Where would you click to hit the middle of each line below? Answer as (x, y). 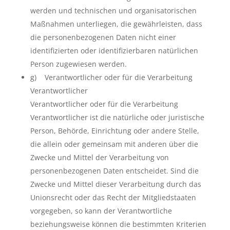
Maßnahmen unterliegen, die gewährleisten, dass (116, 24)
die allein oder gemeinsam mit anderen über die (114, 144)
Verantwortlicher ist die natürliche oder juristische (117, 117)
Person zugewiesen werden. (78, 64)
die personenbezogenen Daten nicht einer (103, 37)
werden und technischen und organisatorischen (113, 11)
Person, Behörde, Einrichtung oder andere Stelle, (114, 131)
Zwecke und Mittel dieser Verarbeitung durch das (116, 184)
